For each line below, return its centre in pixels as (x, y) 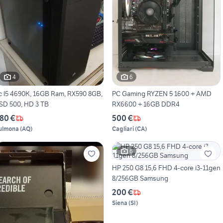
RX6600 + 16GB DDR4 (146, 104)
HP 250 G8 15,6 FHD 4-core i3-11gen (166, 168)
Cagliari (123, 129)
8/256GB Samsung (140, 178)
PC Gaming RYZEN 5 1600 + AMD (162, 94)
